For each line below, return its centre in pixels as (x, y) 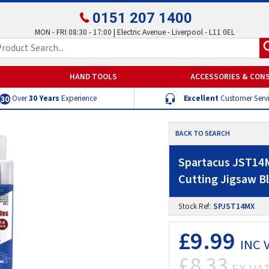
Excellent (201, 98)
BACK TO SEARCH (203, 133)
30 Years (44, 98)
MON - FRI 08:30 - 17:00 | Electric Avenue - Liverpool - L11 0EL (134, 32)
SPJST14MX (234, 206)
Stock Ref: (196, 206)
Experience (78, 98)
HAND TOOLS (93, 76)
